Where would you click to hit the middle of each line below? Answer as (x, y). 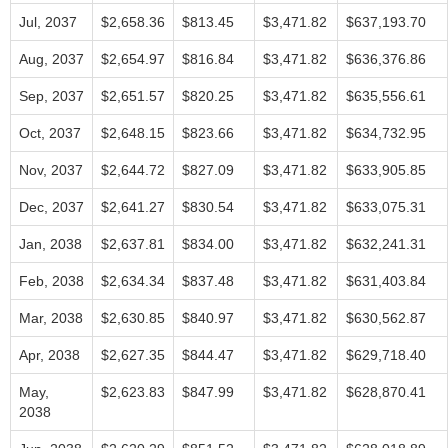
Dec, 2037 (51, 207)
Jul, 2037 (48, 22)
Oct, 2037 (50, 133)
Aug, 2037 (51, 59)
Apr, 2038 (49, 355)
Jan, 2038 (50, 244)
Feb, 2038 (51, 281)
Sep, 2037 (51, 96)
